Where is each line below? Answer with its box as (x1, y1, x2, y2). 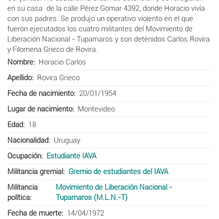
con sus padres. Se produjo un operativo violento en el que (7, 14, 193, 23)
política (7, 193, 30, 202)
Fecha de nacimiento (7, 88, 74, 98)
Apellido (7, 73, 32, 82)
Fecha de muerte (7, 208, 62, 218)
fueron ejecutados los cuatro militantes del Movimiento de (7, 24, 193, 33)
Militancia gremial (7, 167, 63, 176)
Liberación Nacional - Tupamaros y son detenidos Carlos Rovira (7, 34, 210, 44)
